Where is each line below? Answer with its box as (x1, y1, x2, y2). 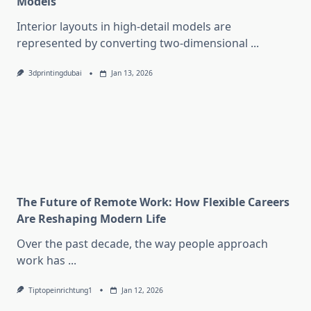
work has (17, 252, 65, 268)
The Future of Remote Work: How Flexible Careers (17, 194, 289, 210)
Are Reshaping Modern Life (17, 210, 166, 226)
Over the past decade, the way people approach (17, 235, 268, 251)
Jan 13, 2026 (110, 68, 153, 78)
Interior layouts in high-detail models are (17, 19, 231, 35)
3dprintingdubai (28, 68, 82, 78)
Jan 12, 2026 (121, 285, 163, 295)
